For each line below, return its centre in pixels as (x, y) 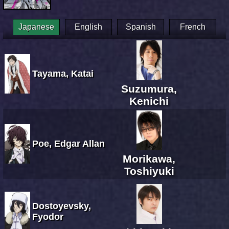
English (88, 27)
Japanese (36, 27)
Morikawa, (149, 158)
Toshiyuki (149, 171)
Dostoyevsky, (62, 206)
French (193, 27)
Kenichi (149, 101)
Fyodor (48, 216)
